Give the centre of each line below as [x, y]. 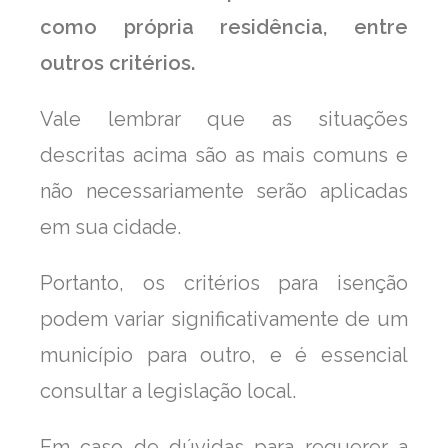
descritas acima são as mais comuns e [224, 154]
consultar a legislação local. [168, 390]
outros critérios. [117, 62]
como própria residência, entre [224, 26]
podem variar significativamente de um [224, 318]
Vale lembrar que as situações [224, 118]
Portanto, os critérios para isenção [224, 282]
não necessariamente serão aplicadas [224, 190]
